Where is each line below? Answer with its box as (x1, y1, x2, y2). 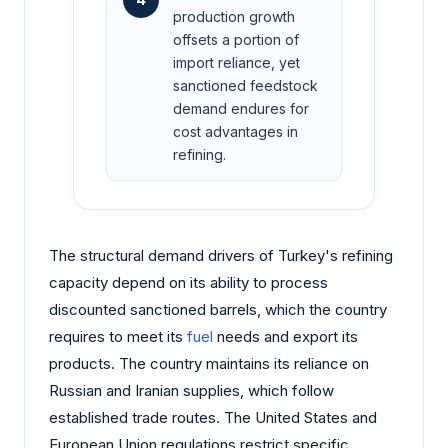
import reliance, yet (173, 53, 300, 71)
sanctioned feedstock (173, 76, 318, 94)
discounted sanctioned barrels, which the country (49, 299, 387, 319)
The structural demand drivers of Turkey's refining (49, 245, 393, 265)
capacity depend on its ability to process (49, 272, 328, 292)
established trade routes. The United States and (49, 407, 377, 427)
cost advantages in (173, 122, 298, 140)
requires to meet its (49, 326, 187, 346)
